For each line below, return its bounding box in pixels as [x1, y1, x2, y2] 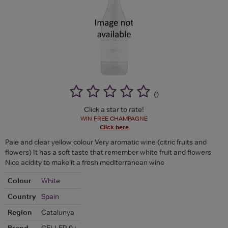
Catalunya [41, 207, 74, 217]
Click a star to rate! [84, 104, 144, 114]
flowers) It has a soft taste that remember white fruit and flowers [5, 147, 211, 157]
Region [8, 207, 32, 217]
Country [8, 191, 36, 201]
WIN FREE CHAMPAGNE [80, 114, 148, 123]
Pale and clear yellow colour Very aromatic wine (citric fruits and [5, 137, 207, 147]
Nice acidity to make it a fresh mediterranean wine [5, 157, 164, 167]
